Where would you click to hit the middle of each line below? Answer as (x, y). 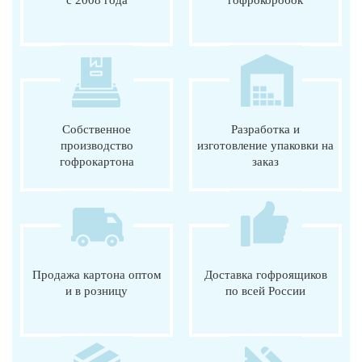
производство (97, 145)
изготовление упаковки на (265, 145)
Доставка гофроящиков (265, 274)
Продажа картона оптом (97, 274)
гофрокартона (97, 161)
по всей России (265, 290)
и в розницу (97, 290)
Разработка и (265, 129)
